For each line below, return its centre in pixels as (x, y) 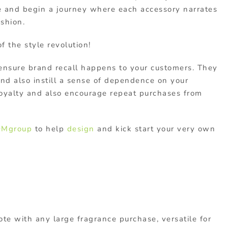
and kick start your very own (155, 129)
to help (48, 129)
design (81, 129)
